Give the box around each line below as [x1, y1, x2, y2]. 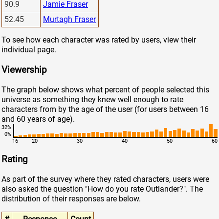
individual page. [1, 45, 56, 55]
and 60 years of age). [1, 114, 75, 124]
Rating [1, 154, 28, 165]
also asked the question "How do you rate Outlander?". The [1, 184, 203, 194]
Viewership [1, 64, 47, 75]
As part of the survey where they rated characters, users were [1, 175, 209, 184]
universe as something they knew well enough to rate [1, 94, 183, 104]
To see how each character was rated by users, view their [1, 35, 196, 45]
